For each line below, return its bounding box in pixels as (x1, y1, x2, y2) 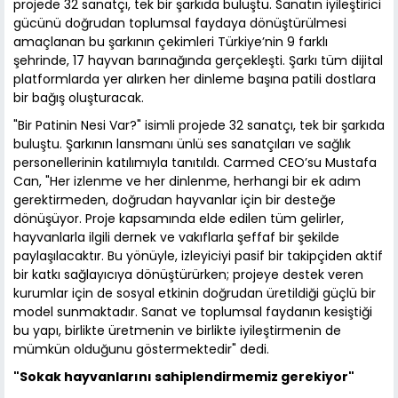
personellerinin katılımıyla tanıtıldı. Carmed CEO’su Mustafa (13, 153, 377, 171)
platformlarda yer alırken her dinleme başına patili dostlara (13, 69, 376, 88)
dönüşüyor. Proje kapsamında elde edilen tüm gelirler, (13, 209, 344, 227)
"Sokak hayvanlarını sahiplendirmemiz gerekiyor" (13, 367, 354, 386)
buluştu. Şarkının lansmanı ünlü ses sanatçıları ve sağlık (13, 134, 351, 153)
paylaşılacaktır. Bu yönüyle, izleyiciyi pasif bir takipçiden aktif (13, 246, 383, 265)
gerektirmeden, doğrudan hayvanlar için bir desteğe (13, 190, 336, 209)
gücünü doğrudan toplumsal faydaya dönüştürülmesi (13, 13, 346, 32)
